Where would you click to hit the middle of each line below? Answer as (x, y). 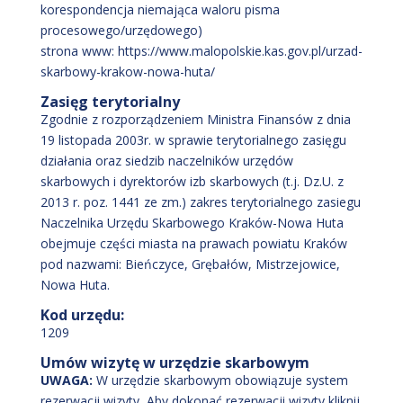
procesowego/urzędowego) (121, 30)
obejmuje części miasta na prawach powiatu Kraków (193, 243)
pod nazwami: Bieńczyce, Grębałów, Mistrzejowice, (190, 264)
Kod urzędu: (82, 315)
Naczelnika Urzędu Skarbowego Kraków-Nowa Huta (192, 223)
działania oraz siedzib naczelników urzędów (166, 161)
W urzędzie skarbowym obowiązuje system (222, 380)
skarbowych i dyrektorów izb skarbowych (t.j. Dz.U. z (192, 181)
